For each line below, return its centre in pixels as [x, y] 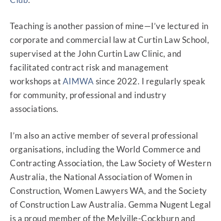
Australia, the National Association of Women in [101, 177]
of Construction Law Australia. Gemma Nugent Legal [110, 204]
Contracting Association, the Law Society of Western [111, 163]
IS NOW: [153, 121]
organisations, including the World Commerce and [106, 149]
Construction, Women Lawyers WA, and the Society [109, 190]
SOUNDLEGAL [112, 121]
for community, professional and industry [88, 95]
